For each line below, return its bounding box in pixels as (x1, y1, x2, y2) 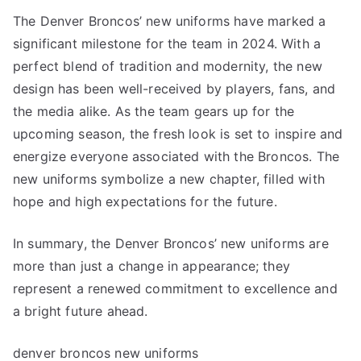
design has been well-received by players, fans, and (13, 81, 336, 97)
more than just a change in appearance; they (13, 258, 290, 274)
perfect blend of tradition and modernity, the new (13, 58, 322, 74)
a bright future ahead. (13, 303, 148, 319)
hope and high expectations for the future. (13, 193, 277, 210)
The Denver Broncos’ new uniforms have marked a (13, 13, 326, 29)
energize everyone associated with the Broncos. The (13, 148, 340, 164)
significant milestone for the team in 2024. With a (13, 35, 322, 52)
